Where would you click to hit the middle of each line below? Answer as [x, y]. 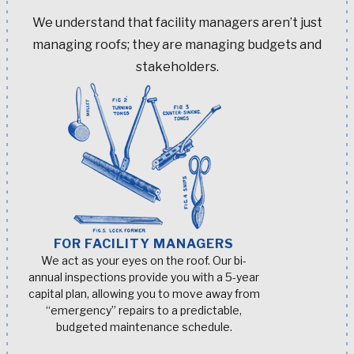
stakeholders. [177, 66]
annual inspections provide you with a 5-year [144, 277]
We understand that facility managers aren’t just [177, 22]
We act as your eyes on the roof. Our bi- [144, 260]
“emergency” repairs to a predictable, [144, 310]
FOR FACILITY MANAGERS [144, 243]
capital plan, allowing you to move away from [144, 293]
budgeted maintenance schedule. [144, 326]
